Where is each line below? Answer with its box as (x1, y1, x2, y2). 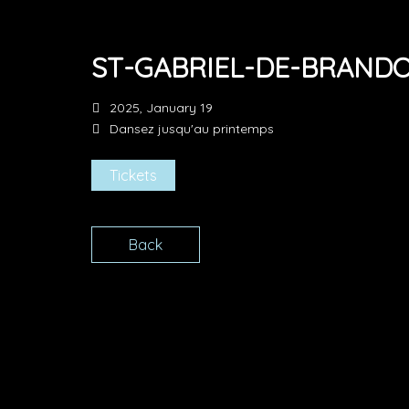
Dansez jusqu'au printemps (110, 121, 274, 137)
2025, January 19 (110, 100, 213, 116)
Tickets (110, 166, 157, 184)
